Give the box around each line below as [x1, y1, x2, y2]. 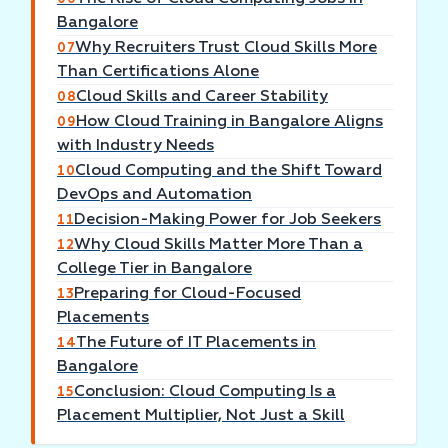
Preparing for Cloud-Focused [74, 286, 302, 301]
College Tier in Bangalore [57, 261, 252, 277]
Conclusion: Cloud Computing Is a [74, 384, 337, 399]
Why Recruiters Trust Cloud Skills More [75, 40, 378, 55]
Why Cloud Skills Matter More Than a [74, 237, 364, 252]
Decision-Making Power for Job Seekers [74, 212, 382, 227]
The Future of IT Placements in [76, 335, 317, 350]
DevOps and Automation [57, 187, 252, 203]
